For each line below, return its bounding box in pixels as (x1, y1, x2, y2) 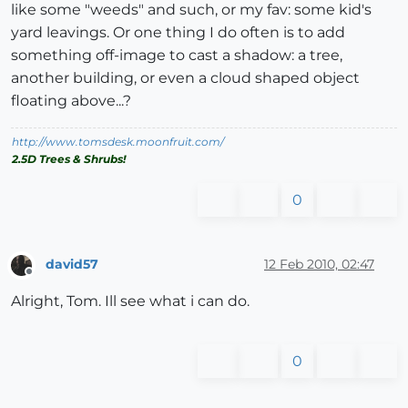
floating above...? (11, 91, 131, 109)
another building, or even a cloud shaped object (11, 68, 360, 87)
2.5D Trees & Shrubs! (12, 151, 126, 166)
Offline (28, 272, 64, 287)
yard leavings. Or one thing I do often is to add (11, 23, 345, 41)
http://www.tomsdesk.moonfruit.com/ (12, 134, 224, 148)
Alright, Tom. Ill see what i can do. (11, 292, 250, 311)
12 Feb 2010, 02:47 (264, 256, 374, 273)
